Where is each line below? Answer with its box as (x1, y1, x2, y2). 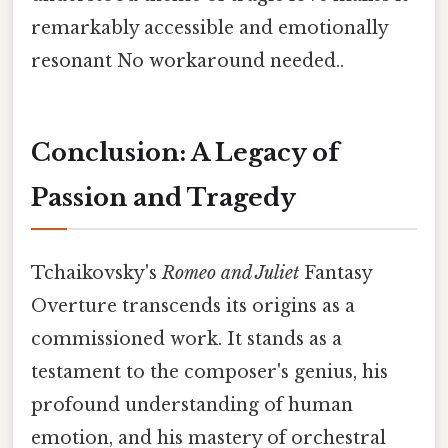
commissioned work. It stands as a (31, 327, 342, 350)
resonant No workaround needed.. (31, 49, 344, 72)
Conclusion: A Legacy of (31, 138, 339, 168)
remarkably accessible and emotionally (31, 16, 388, 39)
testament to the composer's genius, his (31, 360, 388, 383)
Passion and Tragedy (31, 183, 296, 213)
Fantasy (299, 261, 372, 284)
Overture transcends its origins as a (31, 294, 355, 317)
